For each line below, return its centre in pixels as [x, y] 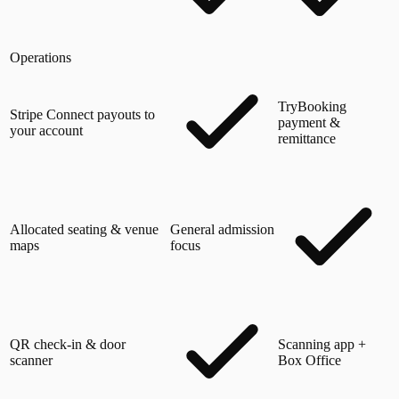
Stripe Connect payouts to [82, 114]
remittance [307, 138]
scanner [31, 360]
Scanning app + [322, 344]
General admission [222, 229]
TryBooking [312, 106]
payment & [309, 122]
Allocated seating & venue [84, 229]
